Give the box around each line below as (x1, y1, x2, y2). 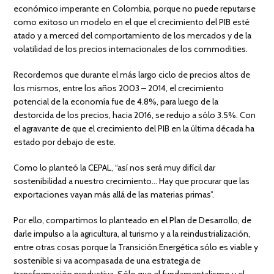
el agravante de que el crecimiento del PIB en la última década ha (13, 122, 255, 134)
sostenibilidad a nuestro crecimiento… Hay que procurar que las (13, 175, 250, 187)
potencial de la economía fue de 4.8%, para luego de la (13, 95, 219, 107)
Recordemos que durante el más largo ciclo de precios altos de (13, 68, 251, 80)
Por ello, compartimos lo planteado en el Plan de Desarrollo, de (13, 214, 252, 226)
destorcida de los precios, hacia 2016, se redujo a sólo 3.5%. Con (13, 109, 256, 120)
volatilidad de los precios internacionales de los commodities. (13, 43, 248, 54)
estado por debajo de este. (13, 136, 116, 147)
